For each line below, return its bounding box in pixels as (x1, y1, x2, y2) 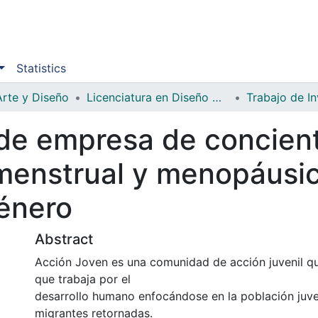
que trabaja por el (35, 271, 131, 286)
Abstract (35, 230, 93, 248)
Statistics (16, 60, 66, 75)
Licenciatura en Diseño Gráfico (212, 89, 221, 104)
